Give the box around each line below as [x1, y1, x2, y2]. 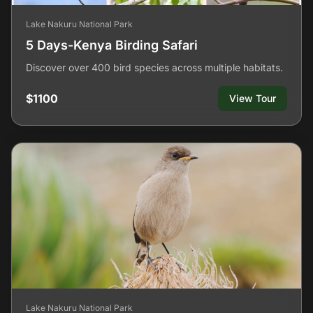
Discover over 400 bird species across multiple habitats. [26, 61, 283, 73]
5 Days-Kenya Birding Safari [26, 38, 198, 52]
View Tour [229, 92, 276, 104]
